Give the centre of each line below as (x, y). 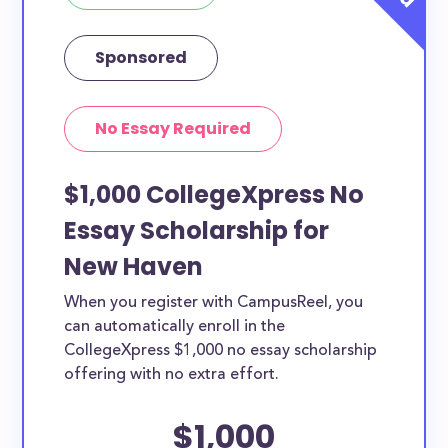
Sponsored (141, 57)
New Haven (134, 266)
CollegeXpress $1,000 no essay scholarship (221, 351)
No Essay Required (173, 128)
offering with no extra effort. (172, 375)
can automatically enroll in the (175, 327)
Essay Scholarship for (197, 230)
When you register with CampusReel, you (214, 303)
